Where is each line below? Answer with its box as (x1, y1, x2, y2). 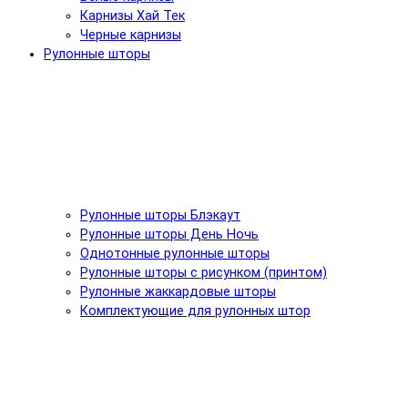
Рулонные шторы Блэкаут (80, 207, 240, 223)
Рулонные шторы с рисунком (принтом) (80, 264, 327, 280)
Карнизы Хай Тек (80, 7, 185, 24)
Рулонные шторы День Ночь (80, 226, 259, 242)
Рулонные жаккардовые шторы (80, 283, 276, 300)
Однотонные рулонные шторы (80, 245, 270, 261)
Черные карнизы (80, 26, 181, 43)
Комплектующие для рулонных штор (80, 302, 311, 319)
